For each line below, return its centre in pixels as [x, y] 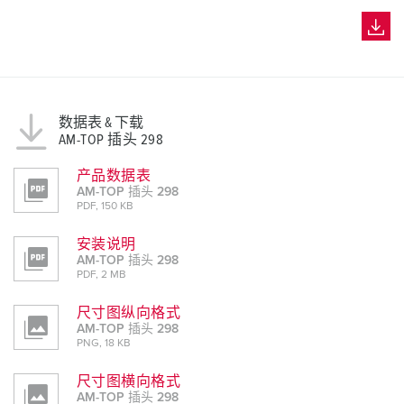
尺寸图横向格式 [129, 382]
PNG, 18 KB [104, 344]
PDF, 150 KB [105, 207]
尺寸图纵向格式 [129, 313]
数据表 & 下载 [101, 123]
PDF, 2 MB [101, 275]
